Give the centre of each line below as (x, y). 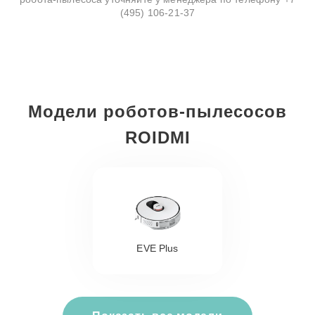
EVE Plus (157, 248)
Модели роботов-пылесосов (157, 111)
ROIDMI (157, 137)
